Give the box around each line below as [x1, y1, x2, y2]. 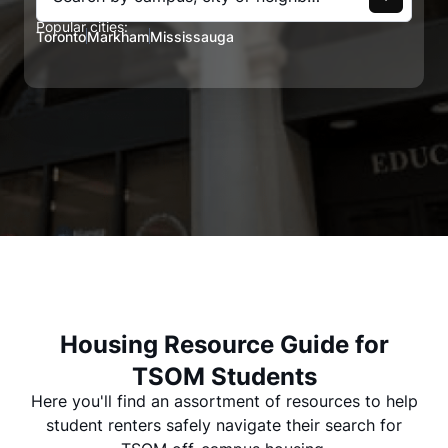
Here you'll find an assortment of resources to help [30, 391, 418, 412]
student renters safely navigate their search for [46, 415, 402, 436]
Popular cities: [36, 18, 128, 35]
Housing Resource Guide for [59, 329, 389, 359]
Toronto [36, 28, 86, 46]
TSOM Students [131, 361, 317, 391]
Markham [87, 28, 149, 46]
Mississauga [150, 28, 234, 46]
